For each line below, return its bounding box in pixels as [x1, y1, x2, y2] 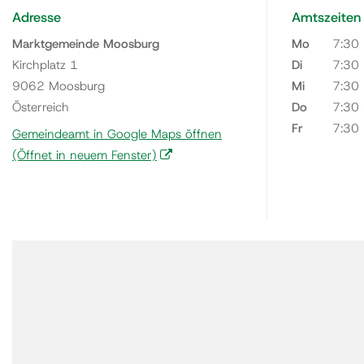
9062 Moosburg [12, 77, 105, 94]
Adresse [12, 8, 61, 27]
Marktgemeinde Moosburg [12, 35, 159, 52]
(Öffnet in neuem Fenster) [12, 147, 157, 164]
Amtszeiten [291, 8, 361, 27]
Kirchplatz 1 [12, 56, 78, 73]
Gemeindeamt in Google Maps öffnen [12, 126, 222, 143]
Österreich [12, 98, 69, 115]
